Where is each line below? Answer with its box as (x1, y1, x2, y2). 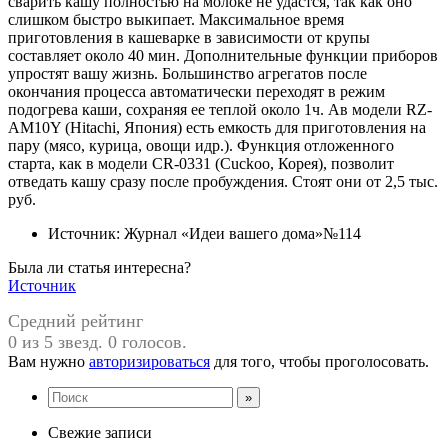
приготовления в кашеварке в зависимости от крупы (8, 28, 370, 46)
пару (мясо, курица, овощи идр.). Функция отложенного (8, 136, 394, 154)
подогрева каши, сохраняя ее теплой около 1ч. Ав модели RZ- (8, 100, 432, 118)
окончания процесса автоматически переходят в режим (8, 82, 385, 100)
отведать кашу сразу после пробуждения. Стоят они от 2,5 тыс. (8, 172, 438, 190)
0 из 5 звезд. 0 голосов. (8, 331, 187, 352)
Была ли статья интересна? (8, 258, 191, 276)
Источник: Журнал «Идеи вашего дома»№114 (48, 224, 361, 242)
